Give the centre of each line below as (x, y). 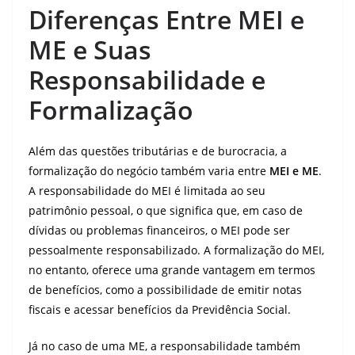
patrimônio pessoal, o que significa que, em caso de (166, 210)
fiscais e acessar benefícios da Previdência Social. (160, 309)
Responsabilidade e (147, 80)
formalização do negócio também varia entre (149, 171)
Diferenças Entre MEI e (166, 19)
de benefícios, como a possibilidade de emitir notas (165, 290)
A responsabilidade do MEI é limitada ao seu (147, 191)
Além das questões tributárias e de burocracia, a (158, 151)
